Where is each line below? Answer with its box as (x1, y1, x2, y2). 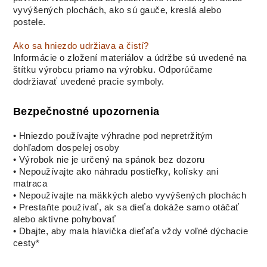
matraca (13, 178, 48, 188)
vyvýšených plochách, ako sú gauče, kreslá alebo (13, 5, 222, 15)
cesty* (13, 238, 40, 248)
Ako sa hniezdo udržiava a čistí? (13, 41, 149, 51)
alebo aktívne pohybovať (13, 214, 116, 224)
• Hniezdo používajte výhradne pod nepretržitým (13, 131, 213, 141)
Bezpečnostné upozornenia (13, 105, 160, 118)
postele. (13, 17, 46, 27)
